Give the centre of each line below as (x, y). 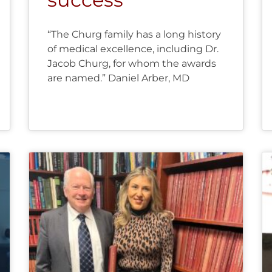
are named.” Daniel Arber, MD (119, 78)
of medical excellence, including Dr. (133, 49)
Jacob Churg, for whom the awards (132, 63)
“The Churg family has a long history (134, 34)
